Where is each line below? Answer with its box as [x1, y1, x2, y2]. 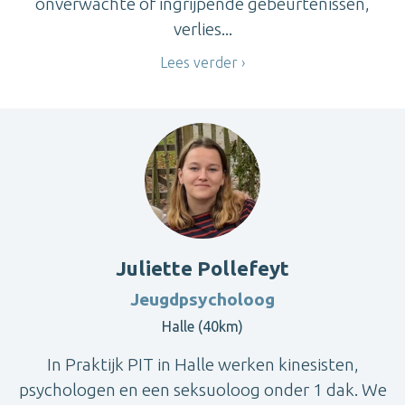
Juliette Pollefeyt [116, 256, 289, 279]
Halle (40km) [162, 317, 243, 334]
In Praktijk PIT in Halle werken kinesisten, [46, 353, 359, 374]
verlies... [173, 18, 232, 39]
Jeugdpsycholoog [130, 288, 275, 309]
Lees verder [160, 54, 238, 71]
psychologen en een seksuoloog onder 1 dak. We [18, 379, 387, 400]
